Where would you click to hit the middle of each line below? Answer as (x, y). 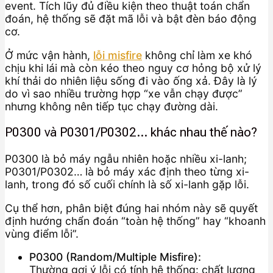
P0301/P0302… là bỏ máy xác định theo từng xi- (127, 172)
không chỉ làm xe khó (197, 55)
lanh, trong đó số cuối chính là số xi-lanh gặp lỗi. (127, 184)
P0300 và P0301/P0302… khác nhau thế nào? (131, 133)
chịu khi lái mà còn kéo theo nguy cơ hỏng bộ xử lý (133, 68)
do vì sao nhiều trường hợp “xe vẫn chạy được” (124, 93)
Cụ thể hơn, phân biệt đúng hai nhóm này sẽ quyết (131, 208)
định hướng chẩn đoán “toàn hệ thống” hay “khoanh (135, 221)
